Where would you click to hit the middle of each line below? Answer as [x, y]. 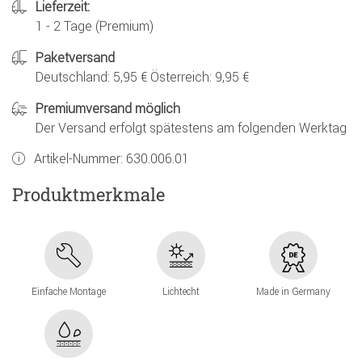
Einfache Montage [68, 292]
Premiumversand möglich [108, 109]
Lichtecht [181, 292]
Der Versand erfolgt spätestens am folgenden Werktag [191, 128]
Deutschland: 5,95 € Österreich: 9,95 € [142, 77]
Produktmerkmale [88, 194]
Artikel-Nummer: [80, 159]
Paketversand [75, 58]
